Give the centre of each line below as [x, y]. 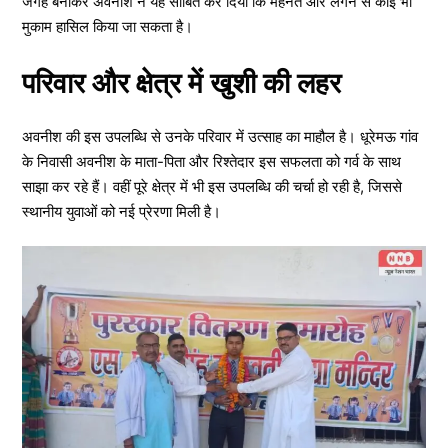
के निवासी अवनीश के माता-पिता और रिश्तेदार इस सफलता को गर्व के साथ [211, 161]
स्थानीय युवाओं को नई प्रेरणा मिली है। [121, 211]
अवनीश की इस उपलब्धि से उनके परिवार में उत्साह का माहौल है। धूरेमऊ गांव [220, 136]
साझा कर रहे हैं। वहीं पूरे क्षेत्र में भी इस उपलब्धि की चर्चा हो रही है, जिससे [212, 186]
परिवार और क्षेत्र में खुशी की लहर [181, 82]
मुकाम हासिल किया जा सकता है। [107, 26]
